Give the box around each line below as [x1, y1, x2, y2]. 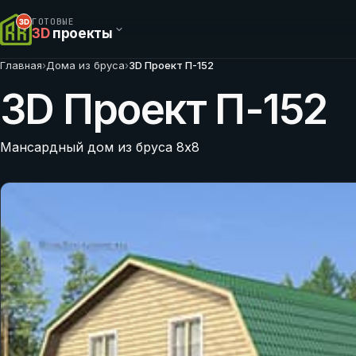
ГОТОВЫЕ [32, 16, 75, 27]
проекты [49, 25, 113, 41]
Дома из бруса [46, 59, 125, 72]
